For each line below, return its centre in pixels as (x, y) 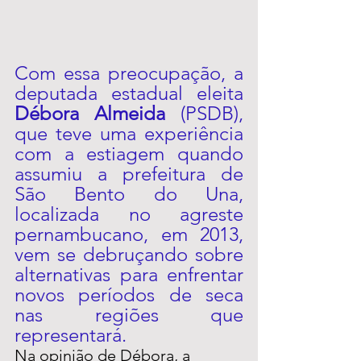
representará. (71, 335)
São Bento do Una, (129, 194)
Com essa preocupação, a (129, 73)
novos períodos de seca (129, 295)
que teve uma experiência (129, 134)
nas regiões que (129, 315)
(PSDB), (212, 114)
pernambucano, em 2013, (129, 234)
